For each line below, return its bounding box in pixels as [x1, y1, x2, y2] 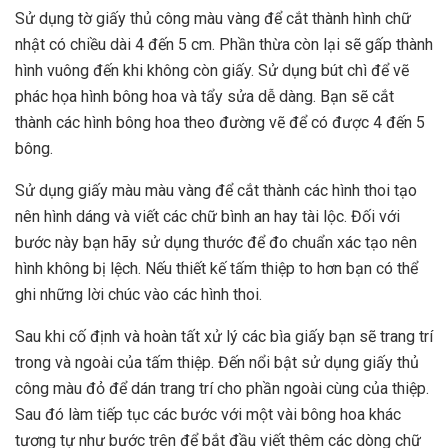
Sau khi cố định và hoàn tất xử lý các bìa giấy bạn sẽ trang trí [15, 326, 433, 346]
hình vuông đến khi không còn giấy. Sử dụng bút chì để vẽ [15, 60, 409, 80]
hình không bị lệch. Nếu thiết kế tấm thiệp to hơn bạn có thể [15, 258, 418, 278]
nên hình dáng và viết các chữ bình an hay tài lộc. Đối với [15, 206, 400, 226]
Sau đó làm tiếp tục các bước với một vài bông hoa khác [15, 404, 401, 424]
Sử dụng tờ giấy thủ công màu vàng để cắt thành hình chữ [15, 8, 411, 28]
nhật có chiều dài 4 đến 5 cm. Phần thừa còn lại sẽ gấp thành [15, 34, 433, 54]
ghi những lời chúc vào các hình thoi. [15, 284, 262, 304]
